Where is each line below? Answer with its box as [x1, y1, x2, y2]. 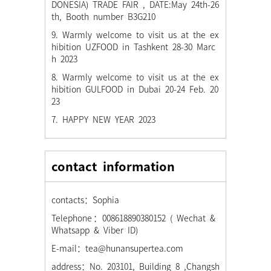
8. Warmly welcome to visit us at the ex [51, 73, 218, 82]
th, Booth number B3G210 [51, 12, 155, 21]
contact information [51, 160, 175, 172]
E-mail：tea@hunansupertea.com [51, 244, 183, 253]
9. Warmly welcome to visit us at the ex [51, 30, 218, 39]
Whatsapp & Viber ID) [51, 226, 138, 235]
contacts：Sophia [51, 195, 119, 204]
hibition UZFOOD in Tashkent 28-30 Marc [51, 42, 215, 51]
